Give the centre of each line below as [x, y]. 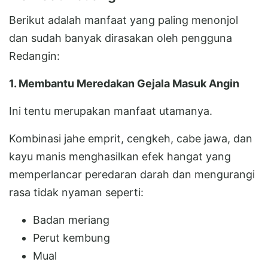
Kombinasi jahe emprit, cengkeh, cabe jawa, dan [131, 138]
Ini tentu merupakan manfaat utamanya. [111, 111]
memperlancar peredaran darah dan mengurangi [132, 174]
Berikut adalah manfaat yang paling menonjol [124, 20]
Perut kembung [71, 237]
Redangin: [34, 56]
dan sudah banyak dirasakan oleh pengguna [121, 38]
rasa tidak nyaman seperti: [76, 192]
